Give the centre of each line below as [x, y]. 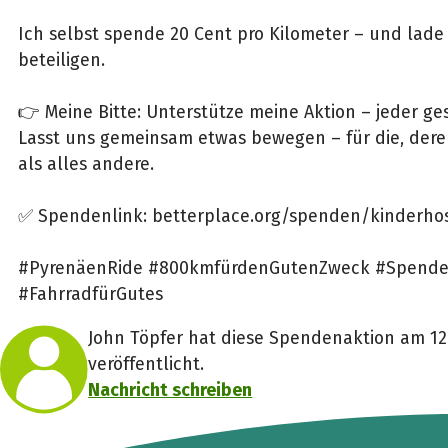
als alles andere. [85, 163]
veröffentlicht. [146, 363]
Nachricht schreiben [170, 389]
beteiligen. [63, 59]
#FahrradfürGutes [90, 293]
